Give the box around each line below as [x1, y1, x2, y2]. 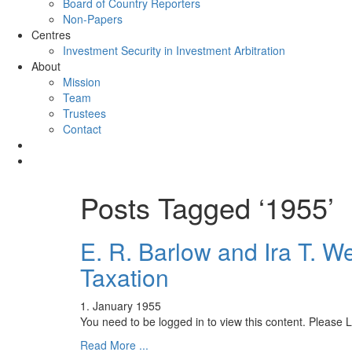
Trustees [63, 105, 106, 121]
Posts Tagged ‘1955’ [80, 187, 334, 227]
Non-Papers [63, 11, 123, 27]
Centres [31, 27, 71, 42]
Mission [63, 74, 101, 90]
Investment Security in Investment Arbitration [63, 42, 285, 58]
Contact [63, 121, 101, 137]
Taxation [80, 260, 169, 294]
